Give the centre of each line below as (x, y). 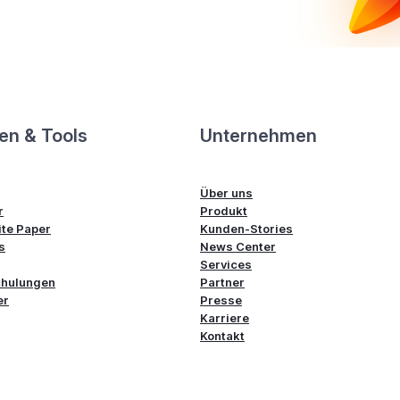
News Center (238, 246)
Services (226, 264)
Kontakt (222, 335)
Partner (222, 282)
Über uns (226, 192)
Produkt (224, 210)
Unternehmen (258, 135)
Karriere (225, 317)
